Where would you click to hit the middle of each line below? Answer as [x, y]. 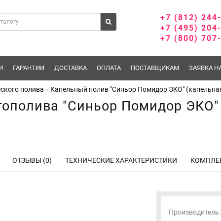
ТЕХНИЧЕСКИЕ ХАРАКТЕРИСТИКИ [121, 160]
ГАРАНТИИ [29, 68]
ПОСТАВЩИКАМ [155, 68]
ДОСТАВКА [71, 68]
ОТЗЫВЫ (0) [32, 160]
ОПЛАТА [109, 68]
